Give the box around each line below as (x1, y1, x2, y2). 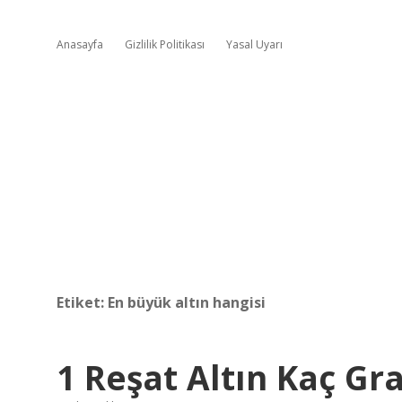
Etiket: (57, 293, 108, 312)
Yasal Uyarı (226, 37, 283, 52)
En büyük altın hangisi (108, 293, 266, 312)
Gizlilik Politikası (125, 37, 205, 52)
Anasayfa (57, 37, 103, 52)
